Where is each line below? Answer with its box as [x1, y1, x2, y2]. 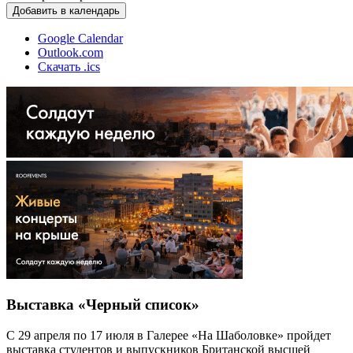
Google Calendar [38, 31, 123, 45]
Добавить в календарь [13, 4, 120, 17]
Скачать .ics [38, 59, 100, 73]
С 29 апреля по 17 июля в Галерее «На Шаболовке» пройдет [6, 328, 331, 342]
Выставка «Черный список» [6, 296, 199, 314]
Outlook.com [38, 45, 103, 59]
